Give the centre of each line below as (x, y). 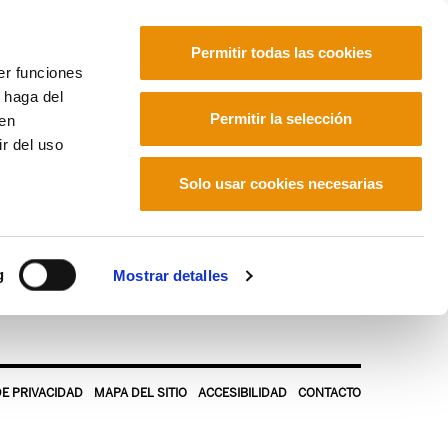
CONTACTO (329, 393)
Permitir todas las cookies (281, 52)
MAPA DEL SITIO (140, 393)
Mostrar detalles (170, 275)
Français (259, 102)
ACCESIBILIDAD (242, 393)
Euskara (186, 102)
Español (331, 102)
